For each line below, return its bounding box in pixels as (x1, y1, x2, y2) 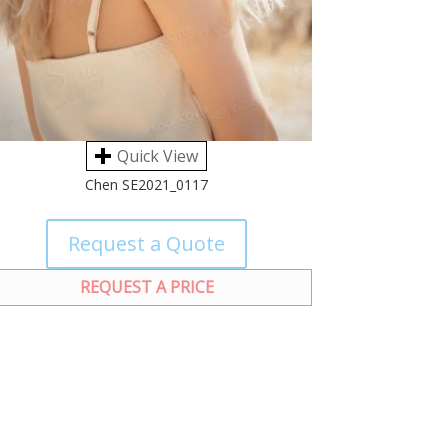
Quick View (117, 145, 199, 168)
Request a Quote (68, 230, 226, 258)
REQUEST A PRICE (79, 276, 214, 299)
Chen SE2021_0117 (85, 175, 209, 195)
